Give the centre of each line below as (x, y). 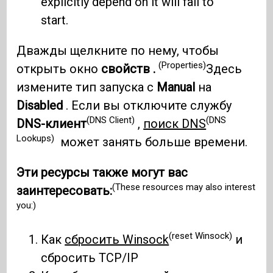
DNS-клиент (52, 123)
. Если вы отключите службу (147, 105)
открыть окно (59, 69)
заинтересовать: (65, 190)
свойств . (130, 69)
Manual (176, 87)
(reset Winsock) (201, 236)
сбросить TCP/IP (90, 257)
